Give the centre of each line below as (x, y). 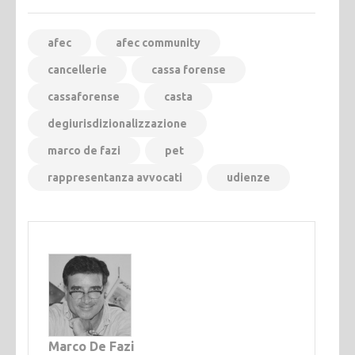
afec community (158, 42)
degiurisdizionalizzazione (117, 123)
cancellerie (77, 69)
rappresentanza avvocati (115, 177)
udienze (248, 177)
